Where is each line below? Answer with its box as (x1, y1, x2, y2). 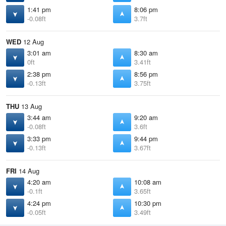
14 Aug (17, 166, 39, 176)
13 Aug (19, 101, 42, 111)
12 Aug (21, 37, 44, 46)
